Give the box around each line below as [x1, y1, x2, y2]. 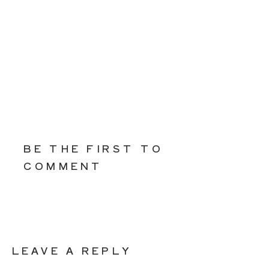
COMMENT [23, 158, 103, 172]
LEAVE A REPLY [11, 243, 132, 258]
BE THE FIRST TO [23, 140, 163, 155]
